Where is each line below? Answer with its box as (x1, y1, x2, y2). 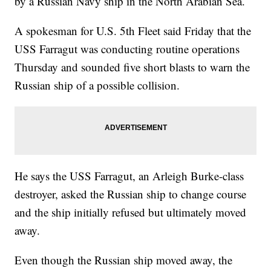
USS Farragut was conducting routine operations (15, 41, 240, 57)
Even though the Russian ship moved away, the (15, 252, 233, 268)
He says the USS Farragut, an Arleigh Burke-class (15, 168, 244, 184)
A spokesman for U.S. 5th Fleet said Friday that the (15, 23, 252, 39)
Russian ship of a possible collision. (15, 77, 180, 93)
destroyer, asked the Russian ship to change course (15, 186, 247, 202)
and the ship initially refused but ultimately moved (15, 204, 247, 220)
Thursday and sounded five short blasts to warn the (15, 59, 250, 75)
